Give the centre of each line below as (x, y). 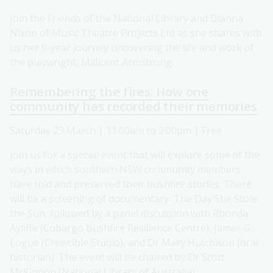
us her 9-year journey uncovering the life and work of (132, 48)
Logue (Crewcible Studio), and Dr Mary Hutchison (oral (134, 243)
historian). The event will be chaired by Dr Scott (117, 257)
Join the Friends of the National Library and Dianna (126, 19)
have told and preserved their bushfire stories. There (131, 184)
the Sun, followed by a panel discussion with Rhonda (129, 214)
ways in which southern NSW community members (125, 170)
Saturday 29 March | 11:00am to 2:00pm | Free (116, 131)
